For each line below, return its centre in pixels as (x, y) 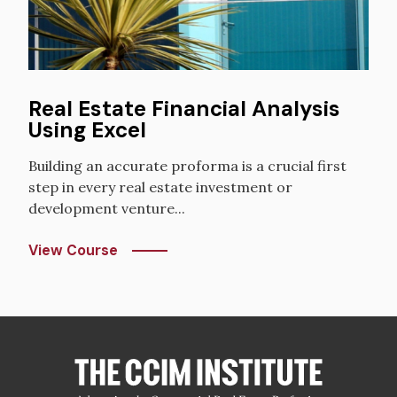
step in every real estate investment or (160, 187)
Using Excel (87, 130)
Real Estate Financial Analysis (184, 109)
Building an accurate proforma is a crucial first (187, 166)
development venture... (107, 209)
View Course (73, 251)
